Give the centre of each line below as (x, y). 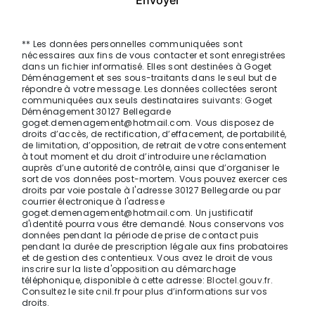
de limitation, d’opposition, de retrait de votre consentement (154, 145)
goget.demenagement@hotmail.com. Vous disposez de (148, 122)
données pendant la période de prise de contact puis (141, 235)
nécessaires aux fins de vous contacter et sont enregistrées (154, 55)
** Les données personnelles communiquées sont (132, 44)
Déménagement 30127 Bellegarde (96, 111)
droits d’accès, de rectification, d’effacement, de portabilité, (154, 134)
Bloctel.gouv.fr (239, 280)
